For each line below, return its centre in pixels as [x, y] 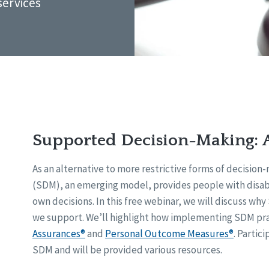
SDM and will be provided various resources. [127, 250]
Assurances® [59, 234]
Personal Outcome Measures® [169, 234]
